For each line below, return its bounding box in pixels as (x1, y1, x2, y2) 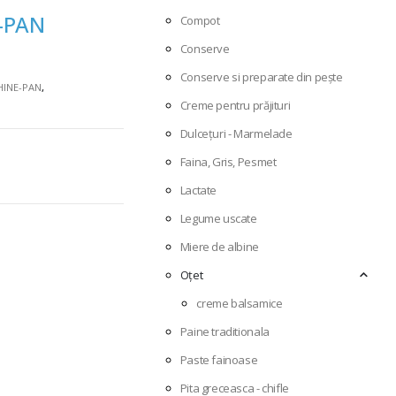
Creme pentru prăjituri (179, 97, 291, 114)
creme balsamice (196, 295, 283, 312)
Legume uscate (179, 210, 257, 227)
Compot (179, 12, 220, 29)
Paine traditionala (179, 324, 270, 340)
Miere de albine (179, 239, 259, 255)
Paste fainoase (179, 352, 258, 369)
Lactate (179, 182, 217, 199)
